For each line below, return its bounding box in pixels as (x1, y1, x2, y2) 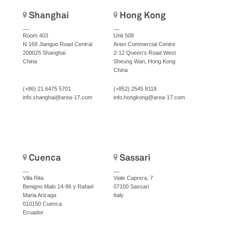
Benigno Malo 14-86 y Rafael (23, 183, 93, 190)
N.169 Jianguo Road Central (23, 41, 92, 47)
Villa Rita (23, 174, 44, 181)
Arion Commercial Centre (113, 41, 175, 47)
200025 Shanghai (23, 49, 65, 56)
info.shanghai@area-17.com (23, 94, 92, 100)
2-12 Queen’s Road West (113, 49, 176, 56)
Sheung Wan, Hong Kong (113, 58, 175, 64)
